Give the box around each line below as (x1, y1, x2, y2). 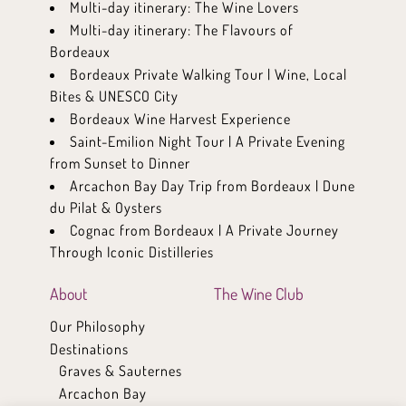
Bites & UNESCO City (50, 86, 179, 105)
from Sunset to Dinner (50, 153, 190, 172)
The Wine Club (214, 283, 304, 304)
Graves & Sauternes (59, 361, 182, 380)
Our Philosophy (50, 316, 146, 335)
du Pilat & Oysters (50, 198, 162, 217)
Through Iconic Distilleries (50, 242, 214, 261)
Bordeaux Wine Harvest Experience (70, 109, 291, 128)
